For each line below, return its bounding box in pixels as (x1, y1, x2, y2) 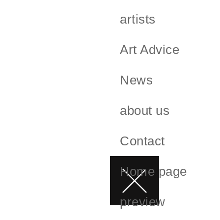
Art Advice (120, 42, 180, 57)
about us (120, 103, 170, 118)
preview (120, 194, 165, 209)
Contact (120, 133, 165, 148)
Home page (120, 164, 187, 179)
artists (120, 11, 156, 27)
